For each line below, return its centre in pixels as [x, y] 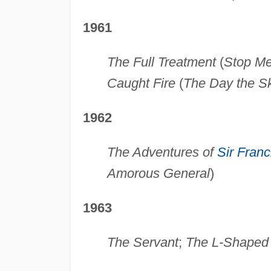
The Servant [142, 243]
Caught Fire [141, 83]
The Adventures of [162, 152]
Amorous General [158, 174]
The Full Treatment [161, 62]
